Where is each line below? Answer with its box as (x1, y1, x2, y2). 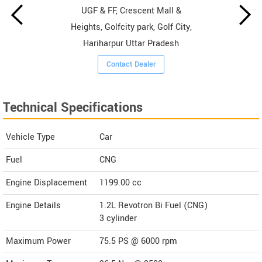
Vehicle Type (6, 130, 55, 143)
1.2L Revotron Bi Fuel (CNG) (99, 199, 208, 212)
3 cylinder (99, 212, 137, 225)
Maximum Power (6, 235, 71, 247)
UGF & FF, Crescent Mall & (81, 4, 181, 17)
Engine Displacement (6, 176, 87, 189)
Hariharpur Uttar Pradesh (83, 37, 180, 50)
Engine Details (6, 199, 61, 212)
